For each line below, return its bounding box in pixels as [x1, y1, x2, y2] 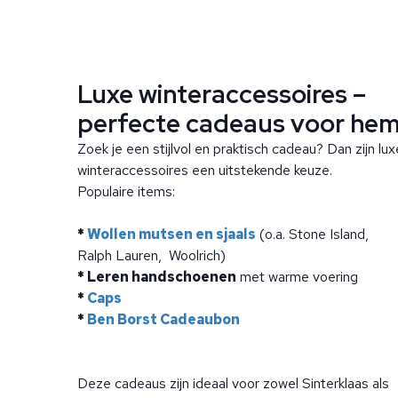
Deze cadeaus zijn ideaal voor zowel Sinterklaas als [77, 374, 389, 393]
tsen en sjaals [160, 225, 256, 243]
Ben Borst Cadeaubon [87, 310, 240, 329]
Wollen [87, 225, 139, 243]
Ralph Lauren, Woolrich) [77, 246, 226, 265]
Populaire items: [77, 182, 175, 201]
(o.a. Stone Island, [256, 225, 369, 243]
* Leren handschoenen [77, 267, 236, 286]
